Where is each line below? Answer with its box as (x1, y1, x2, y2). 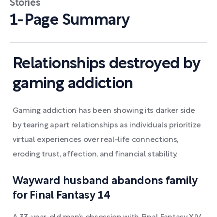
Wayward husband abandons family (13, 176, 198, 186)
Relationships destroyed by (13, 57, 200, 71)
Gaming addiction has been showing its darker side (13, 108, 195, 114)
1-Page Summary (10, 14, 130, 28)
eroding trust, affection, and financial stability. (13, 151, 177, 158)
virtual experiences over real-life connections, (13, 137, 178, 143)
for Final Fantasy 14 (13, 191, 110, 201)
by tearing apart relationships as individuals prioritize (13, 122, 201, 129)
